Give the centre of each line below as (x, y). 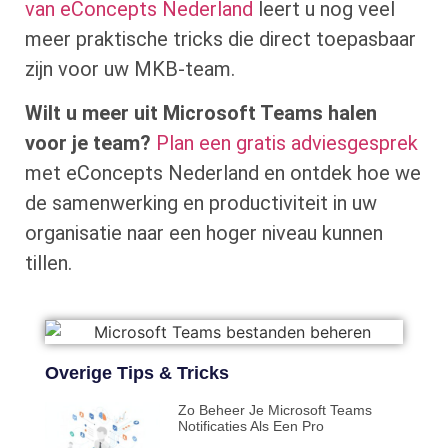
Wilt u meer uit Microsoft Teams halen (201, 113)
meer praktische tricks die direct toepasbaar (220, 39)
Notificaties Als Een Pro (250, 425)
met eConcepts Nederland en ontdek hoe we (223, 173)
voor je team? (88, 143)
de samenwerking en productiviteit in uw (201, 203)
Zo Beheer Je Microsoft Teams (274, 409)
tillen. (48, 263)
